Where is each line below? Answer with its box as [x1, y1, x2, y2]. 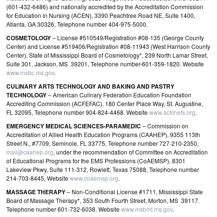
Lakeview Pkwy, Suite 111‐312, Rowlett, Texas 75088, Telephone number [6, 165, 199, 173]
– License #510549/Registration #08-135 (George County [51, 33, 204, 42]
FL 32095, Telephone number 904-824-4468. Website [6, 108, 149, 116]
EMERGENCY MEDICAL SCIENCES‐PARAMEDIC [6, 122, 141, 130]
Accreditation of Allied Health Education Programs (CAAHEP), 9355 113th [6, 130, 200, 139]
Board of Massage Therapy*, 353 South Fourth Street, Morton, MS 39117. [6, 196, 201, 204]
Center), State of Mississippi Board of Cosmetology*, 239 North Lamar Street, [6, 51, 208, 59]
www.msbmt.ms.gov [121, 205, 172, 213]
